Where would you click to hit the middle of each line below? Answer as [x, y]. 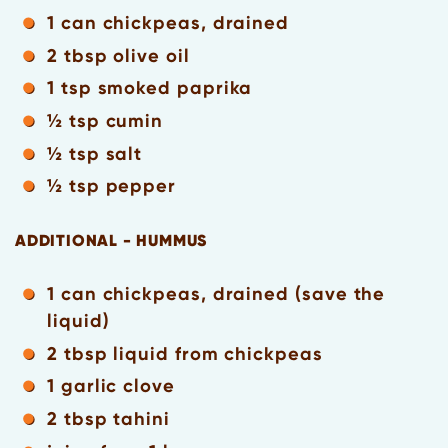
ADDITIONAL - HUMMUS [111, 240]
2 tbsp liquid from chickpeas [185, 353]
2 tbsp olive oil [118, 55]
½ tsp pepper [112, 186]
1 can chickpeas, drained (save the [216, 294]
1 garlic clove [111, 386]
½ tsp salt [95, 153]
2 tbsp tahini [108, 418]
